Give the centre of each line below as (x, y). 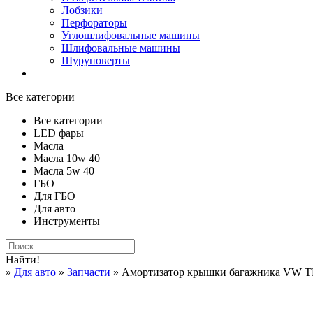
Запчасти (89, 272)
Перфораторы (94, 23)
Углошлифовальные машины (131, 35)
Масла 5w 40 (64, 171)
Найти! (23, 260)
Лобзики (82, 10)
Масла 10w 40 (67, 158)
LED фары (59, 133)
